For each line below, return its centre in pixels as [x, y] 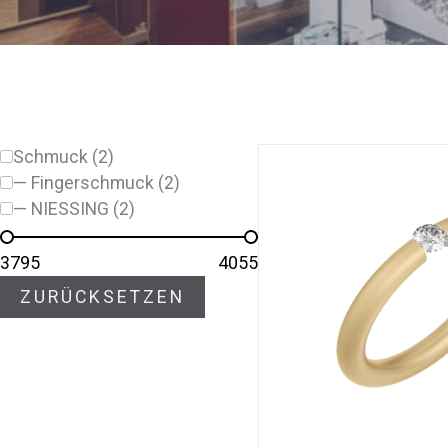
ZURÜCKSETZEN [102, 296]
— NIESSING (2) [74, 208]
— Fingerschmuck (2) [96, 182]
